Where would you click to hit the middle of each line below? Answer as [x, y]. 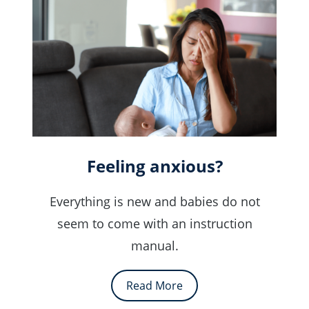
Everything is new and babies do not [154, 202]
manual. [154, 246]
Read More [154, 286]
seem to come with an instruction [154, 224]
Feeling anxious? [154, 166]
